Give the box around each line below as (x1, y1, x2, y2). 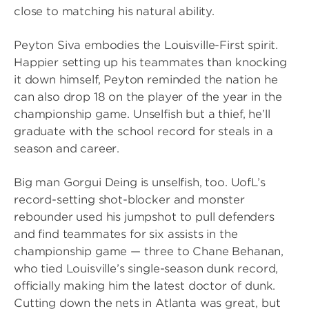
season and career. (14, 142, 120, 155)
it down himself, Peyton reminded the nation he (14, 73, 278, 86)
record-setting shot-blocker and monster (14, 193, 245, 206)
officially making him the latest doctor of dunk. (14, 279, 276, 292)
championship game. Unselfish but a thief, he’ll (14, 108, 270, 121)
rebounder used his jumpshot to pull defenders (14, 210, 275, 223)
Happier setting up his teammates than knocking (14, 56, 287, 69)
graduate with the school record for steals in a (14, 125, 273, 138)
